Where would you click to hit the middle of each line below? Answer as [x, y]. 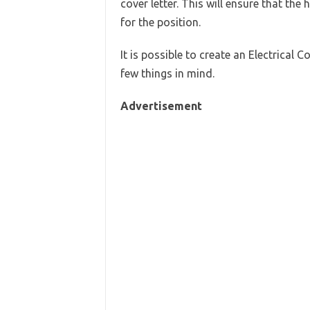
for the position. [160, 22]
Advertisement [161, 106]
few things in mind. [167, 73]
